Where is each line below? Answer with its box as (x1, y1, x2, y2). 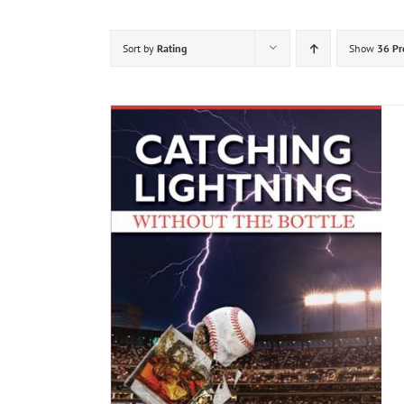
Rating (157, 41, 187, 55)
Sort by (123, 41, 157, 55)
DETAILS (5, 302, 50, 316)
